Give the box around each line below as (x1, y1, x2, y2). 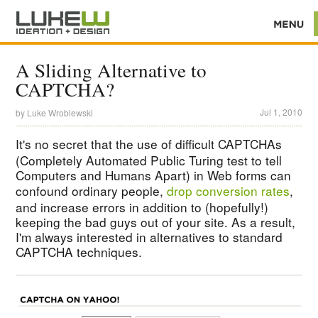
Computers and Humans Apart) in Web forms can (16, 165, 292, 184)
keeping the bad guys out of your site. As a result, (16, 212, 296, 231)
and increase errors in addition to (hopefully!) (16, 197, 269, 216)
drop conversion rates (167, 181, 290, 199)
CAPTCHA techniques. (16, 242, 143, 261)
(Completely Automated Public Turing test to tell (16, 150, 283, 169)
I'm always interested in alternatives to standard (16, 227, 283, 246)
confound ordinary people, (16, 181, 168, 199)
